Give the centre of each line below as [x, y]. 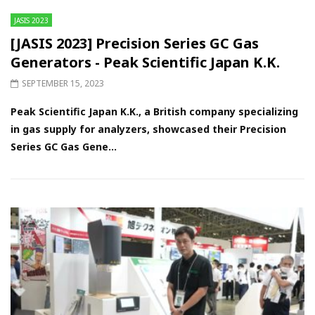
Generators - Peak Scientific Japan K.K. [145, 63]
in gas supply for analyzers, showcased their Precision [148, 129]
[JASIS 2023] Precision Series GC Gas [135, 44]
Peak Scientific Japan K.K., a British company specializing [154, 112]
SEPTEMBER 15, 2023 [63, 84]
